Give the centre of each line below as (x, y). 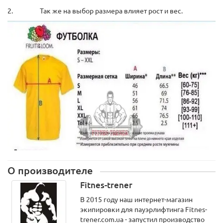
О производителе (50, 171)
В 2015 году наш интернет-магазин (136, 200)
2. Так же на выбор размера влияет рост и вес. (95, 11)
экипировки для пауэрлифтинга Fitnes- (143, 210)
